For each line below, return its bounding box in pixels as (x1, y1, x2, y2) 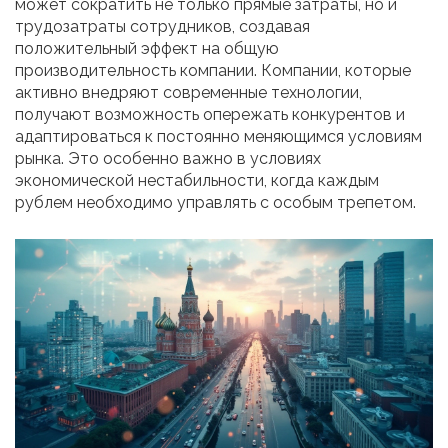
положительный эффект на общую (15, 39, 279, 59)
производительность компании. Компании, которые (15, 61, 411, 81)
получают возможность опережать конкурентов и (15, 105, 405, 125)
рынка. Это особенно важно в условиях (15, 149, 321, 169)
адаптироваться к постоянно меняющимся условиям (15, 127, 422, 147)
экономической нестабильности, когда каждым (15, 171, 379, 191)
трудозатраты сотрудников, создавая (15, 17, 310, 37)
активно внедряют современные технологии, (15, 83, 362, 103)
